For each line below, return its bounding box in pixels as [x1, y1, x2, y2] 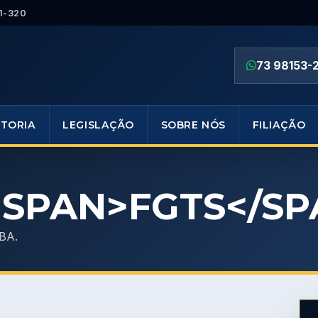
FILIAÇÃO [252, 119, 306, 131]
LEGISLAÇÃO [62, 119, 134, 131]
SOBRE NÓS [160, 119, 226, 131]
